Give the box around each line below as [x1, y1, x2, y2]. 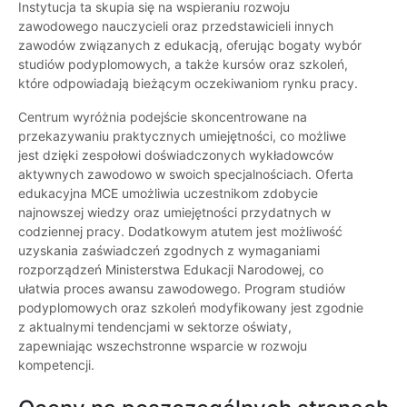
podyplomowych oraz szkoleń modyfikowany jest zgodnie [18, 300, 363, 316]
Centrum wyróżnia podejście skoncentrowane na [18, 109, 307, 125]
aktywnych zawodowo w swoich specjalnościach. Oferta [18, 166, 353, 183]
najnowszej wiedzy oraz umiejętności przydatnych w [18, 204, 331, 221]
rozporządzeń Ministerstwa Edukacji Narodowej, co [18, 262, 323, 278]
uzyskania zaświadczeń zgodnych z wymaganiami [18, 243, 320, 259]
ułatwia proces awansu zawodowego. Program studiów [18, 281, 345, 297]
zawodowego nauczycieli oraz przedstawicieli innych [18, 18, 333, 35]
